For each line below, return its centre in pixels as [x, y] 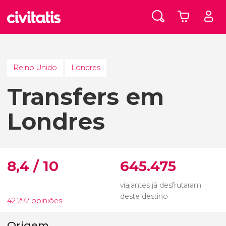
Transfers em [86, 97]
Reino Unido [35, 68]
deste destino [144, 196]
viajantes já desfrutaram [161, 185]
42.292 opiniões [35, 201]
